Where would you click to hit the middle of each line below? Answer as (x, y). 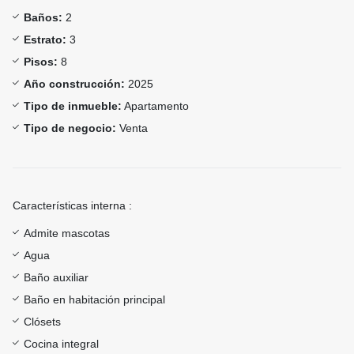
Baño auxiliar (56, 278)
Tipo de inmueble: (73, 106)
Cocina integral (61, 344)
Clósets (42, 322)
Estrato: (45, 40)
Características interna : (72, 206)
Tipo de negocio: (70, 128)
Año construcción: (74, 84)
